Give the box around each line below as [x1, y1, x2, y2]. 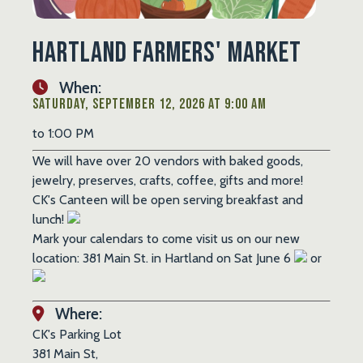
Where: [52, 303, 102, 323]
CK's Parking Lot [32, 326, 122, 342]
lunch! [32, 211, 67, 227]
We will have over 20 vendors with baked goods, [32, 152, 303, 169]
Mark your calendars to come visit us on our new [32, 230, 300, 246]
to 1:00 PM [32, 125, 94, 141]
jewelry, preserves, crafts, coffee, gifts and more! [32, 172, 303, 188]
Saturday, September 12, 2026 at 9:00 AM [32, 95, 267, 113]
